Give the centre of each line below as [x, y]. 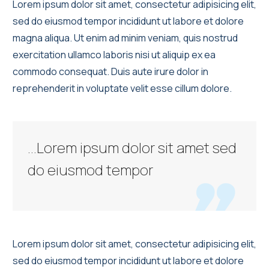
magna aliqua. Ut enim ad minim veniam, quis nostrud [125, 38]
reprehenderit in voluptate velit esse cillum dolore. [122, 88]
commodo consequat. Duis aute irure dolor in [110, 71]
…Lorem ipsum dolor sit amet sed [132, 147]
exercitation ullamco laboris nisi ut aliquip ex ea [114, 54]
